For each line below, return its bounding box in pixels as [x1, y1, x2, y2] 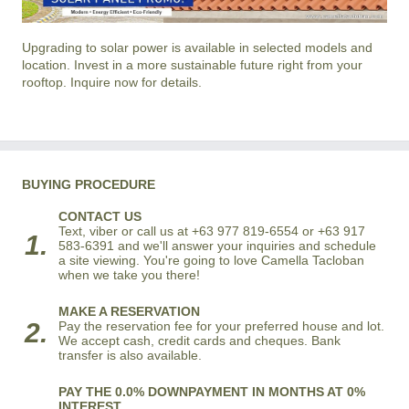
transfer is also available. [58, 348, 202, 363]
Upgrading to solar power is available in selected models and [22, 40, 372, 56]
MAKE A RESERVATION [58, 304, 200, 320]
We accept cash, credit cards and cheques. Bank [58, 333, 341, 349]
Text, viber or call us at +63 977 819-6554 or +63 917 [58, 224, 365, 239]
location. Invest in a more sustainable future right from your [22, 58, 362, 73]
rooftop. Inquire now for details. [22, 75, 202, 90]
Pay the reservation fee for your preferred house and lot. [58, 319, 384, 334]
